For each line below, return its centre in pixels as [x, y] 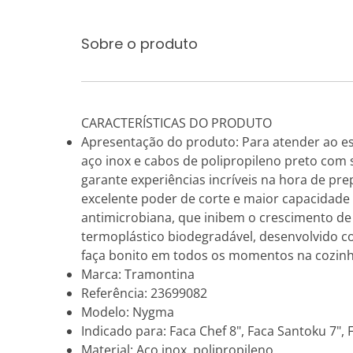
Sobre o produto [139, 44]
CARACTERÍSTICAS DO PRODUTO [176, 123]
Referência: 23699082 [144, 293]
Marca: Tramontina [138, 274]
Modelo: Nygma [128, 312]
